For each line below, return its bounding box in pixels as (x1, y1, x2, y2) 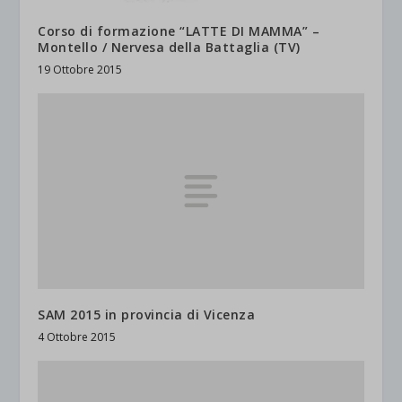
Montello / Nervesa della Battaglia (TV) (38, 39, 301, 57)
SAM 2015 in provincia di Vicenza (38, 306, 256, 324)
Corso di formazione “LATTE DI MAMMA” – (38, 22, 320, 40)
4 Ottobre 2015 (38, 329, 117, 345)
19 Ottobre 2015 (38, 62, 123, 78)
